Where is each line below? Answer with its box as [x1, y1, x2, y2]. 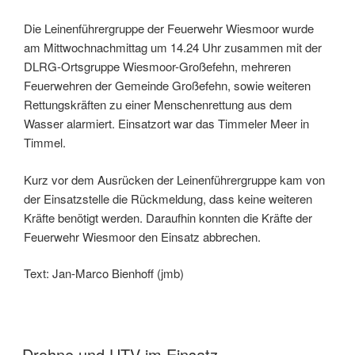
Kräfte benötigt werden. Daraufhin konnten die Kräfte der [24, 208, 312, 226]
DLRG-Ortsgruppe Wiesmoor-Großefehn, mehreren [24, 58, 291, 75]
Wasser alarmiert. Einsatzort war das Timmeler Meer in [24, 115, 309, 132]
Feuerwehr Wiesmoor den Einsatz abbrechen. [24, 227, 261, 245]
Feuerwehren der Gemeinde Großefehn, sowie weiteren [24, 77, 311, 94]
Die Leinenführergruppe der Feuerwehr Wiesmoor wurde [24, 20, 314, 37]
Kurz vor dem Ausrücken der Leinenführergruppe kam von [24, 170, 325, 188]
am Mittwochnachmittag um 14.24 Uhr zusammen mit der [24, 39, 322, 56]
